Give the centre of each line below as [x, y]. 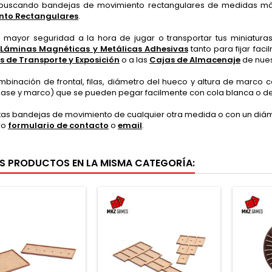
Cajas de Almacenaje [195, 60]
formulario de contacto [58, 125]
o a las [134, 60]
